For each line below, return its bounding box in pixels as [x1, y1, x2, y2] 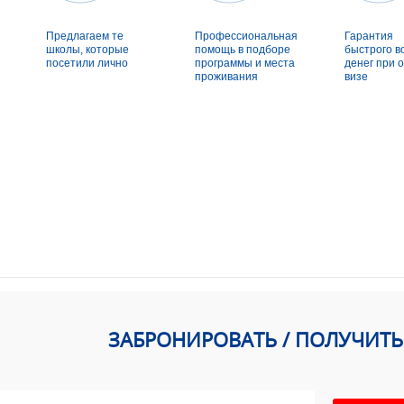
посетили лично [46, 56, 129, 69]
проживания [195, 69, 259, 83]
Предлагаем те [46, 29, 124, 42]
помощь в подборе [195, 42, 291, 56]
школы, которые [46, 42, 130, 56]
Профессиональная [195, 29, 298, 42]
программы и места [195, 56, 296, 69]
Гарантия [344, 29, 393, 42]
